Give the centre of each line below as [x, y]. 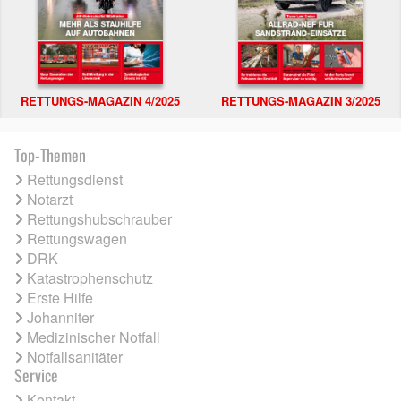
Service [36, 375]
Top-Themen [50, 155]
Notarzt [50, 200]
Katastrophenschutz [90, 278]
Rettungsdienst [75, 180]
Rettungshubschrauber [99, 219]
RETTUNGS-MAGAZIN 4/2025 [100, 101]
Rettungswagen [77, 239]
